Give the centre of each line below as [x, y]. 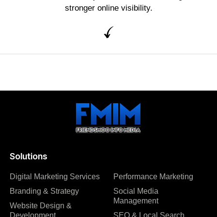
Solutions [29, 156]
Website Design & [41, 206]
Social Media [136, 191]
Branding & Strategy [44, 191]
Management [138, 201]
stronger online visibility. [108, 8]
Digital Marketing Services [55, 177]
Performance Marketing [153, 177]
